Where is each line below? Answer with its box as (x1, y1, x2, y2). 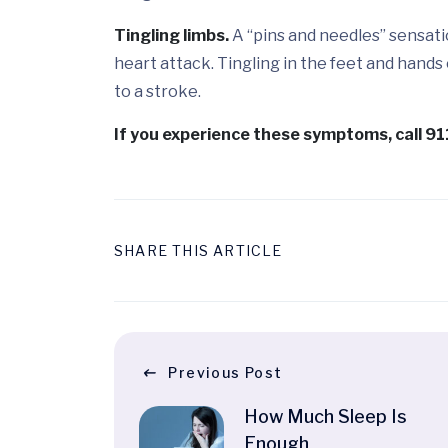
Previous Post (168, 364, 283, 382)
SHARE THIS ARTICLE (114, 242, 283, 260)
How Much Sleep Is (244, 406, 407, 428)
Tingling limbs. (114, 26, 229, 46)
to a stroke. (114, 82, 201, 102)
